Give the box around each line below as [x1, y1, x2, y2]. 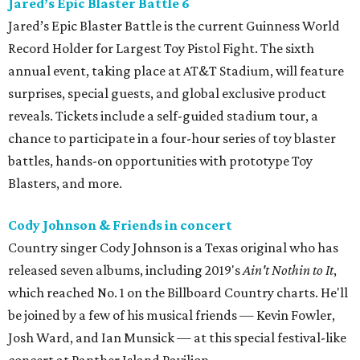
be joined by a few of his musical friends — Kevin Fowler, [8, 307, 335, 324]
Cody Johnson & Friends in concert [8, 217, 232, 234]
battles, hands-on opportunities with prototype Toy [8, 153, 313, 170]
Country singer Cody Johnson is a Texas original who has [8, 239, 338, 256]
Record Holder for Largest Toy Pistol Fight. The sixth [8, 40, 314, 57]
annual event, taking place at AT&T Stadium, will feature [8, 63, 344, 80]
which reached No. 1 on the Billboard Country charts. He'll [8, 284, 348, 301]
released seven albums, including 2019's [8, 262, 243, 279]
